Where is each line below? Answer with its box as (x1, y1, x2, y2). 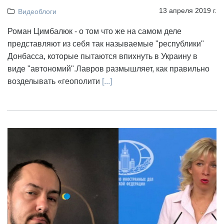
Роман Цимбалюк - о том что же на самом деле (7, 26, 181, 35)
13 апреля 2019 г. (159, 6, 216, 14)
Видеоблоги (17, 7, 56, 15)
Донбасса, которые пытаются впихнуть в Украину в (7, 51, 197, 60)
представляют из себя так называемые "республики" (7, 39, 204, 48)
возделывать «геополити (7, 76, 102, 85)
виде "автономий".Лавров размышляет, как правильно (7, 64, 209, 73)
